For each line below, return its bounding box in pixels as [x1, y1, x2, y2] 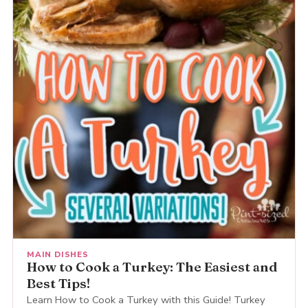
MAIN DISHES [26, 249, 89, 261]
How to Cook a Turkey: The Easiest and [26, 258, 277, 276]
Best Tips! [26, 275, 90, 292]
